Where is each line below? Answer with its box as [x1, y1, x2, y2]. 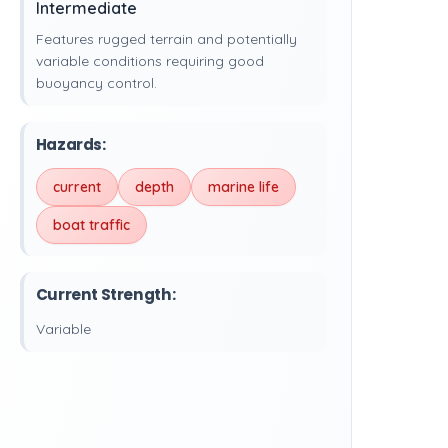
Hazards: [35, 134, 106, 155]
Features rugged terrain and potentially [35, 30, 297, 48]
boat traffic [52, 216, 130, 234]
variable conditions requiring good [35, 52, 264, 70]
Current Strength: [35, 284, 176, 305]
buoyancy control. [35, 74, 157, 92]
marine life [207, 178, 279, 196]
